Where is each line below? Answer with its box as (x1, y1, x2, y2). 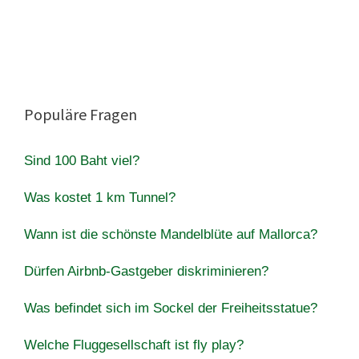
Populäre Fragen (24, 103, 137, 124)
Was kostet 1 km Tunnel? (24, 189, 175, 205)
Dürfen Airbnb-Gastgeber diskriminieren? (24, 263, 268, 279)
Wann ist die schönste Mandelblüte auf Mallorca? (24, 226, 317, 242)
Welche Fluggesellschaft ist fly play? (24, 337, 244, 353)
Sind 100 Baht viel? (24, 152, 139, 168)
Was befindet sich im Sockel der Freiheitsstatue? (24, 300, 317, 316)
